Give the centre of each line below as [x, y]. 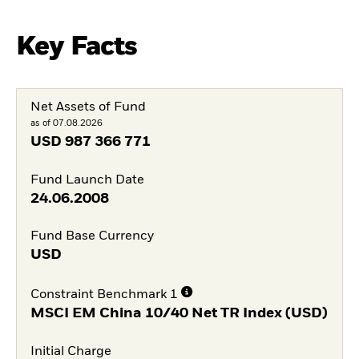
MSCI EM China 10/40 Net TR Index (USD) [179, 313]
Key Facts [77, 46]
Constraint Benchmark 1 [104, 295]
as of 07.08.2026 [66, 123]
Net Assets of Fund [88, 107]
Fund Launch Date [87, 180]
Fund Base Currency [92, 237]
